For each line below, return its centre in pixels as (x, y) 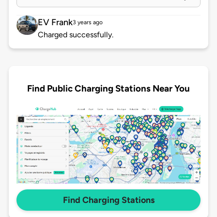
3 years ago (87, 23)
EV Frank (55, 23)
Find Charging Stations (108, 200)
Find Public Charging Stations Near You (108, 88)
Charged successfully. (75, 35)
